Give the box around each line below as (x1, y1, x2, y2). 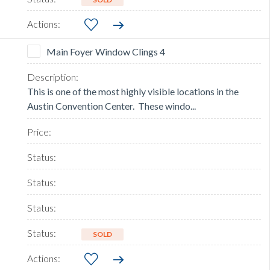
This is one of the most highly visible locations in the (27, 86, 239, 98)
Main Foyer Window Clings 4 (46, 46, 165, 58)
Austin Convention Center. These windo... (27, 100, 196, 112)
